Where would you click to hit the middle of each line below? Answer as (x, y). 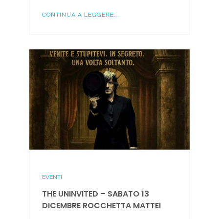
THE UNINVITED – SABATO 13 (95, 194)
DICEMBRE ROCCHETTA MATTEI (101, 206)
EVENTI (52, 177)
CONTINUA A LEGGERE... (81, 14)
